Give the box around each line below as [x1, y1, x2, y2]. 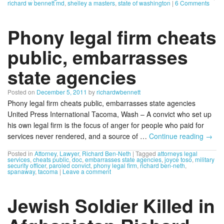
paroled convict [49, 160, 90, 169]
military [195, 154, 214, 163]
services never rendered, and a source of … [7, 130, 149, 141]
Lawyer [59, 148, 79, 157]
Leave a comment [62, 166, 111, 175]
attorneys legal [157, 148, 197, 157]
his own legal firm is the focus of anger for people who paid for [7, 119, 204, 130]
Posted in [7, 148, 33, 157]
